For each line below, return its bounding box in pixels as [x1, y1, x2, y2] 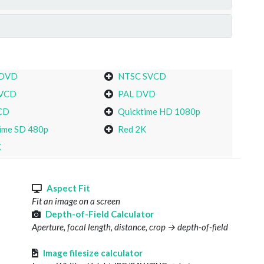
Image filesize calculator [43, 247, 143, 259]
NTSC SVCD [118, 71, 167, 82]
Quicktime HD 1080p [118, 106, 201, 117]
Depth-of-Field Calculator [45, 209, 154, 220]
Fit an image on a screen [32, 196, 120, 207]
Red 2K [118, 124, 147, 135]
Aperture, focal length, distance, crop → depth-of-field [32, 222, 228, 233]
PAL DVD [118, 88, 156, 100]
